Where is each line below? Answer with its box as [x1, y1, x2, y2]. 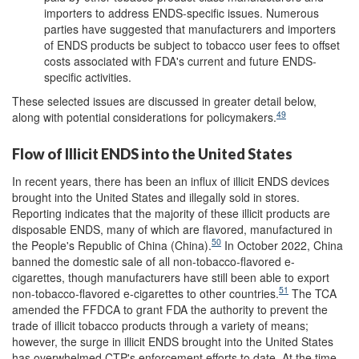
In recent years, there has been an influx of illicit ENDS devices [12, 172, 329, 189]
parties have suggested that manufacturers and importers [44, 21, 336, 37]
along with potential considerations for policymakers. [12, 109, 276, 125]
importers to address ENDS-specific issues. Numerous [44, 5, 319, 21]
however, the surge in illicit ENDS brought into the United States [12, 333, 333, 349]
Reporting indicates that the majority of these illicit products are [12, 204, 330, 221]
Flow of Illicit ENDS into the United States [12, 145, 292, 163]
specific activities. [44, 69, 131, 85]
